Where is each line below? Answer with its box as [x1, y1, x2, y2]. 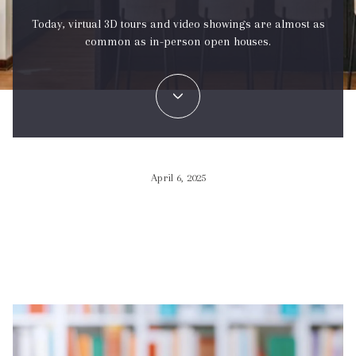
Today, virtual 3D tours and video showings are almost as [31, 17, 325, 32]
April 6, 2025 [150, 172, 206, 184]
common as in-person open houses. [85, 34, 271, 49]
